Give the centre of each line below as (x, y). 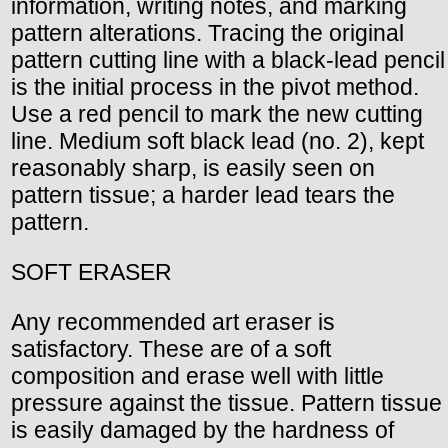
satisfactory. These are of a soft (171, 348)
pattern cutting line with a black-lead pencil (228, 59)
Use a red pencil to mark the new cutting (217, 113)
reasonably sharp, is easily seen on (193, 167)
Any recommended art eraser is (173, 321)
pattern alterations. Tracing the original (207, 32)
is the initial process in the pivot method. (215, 86)
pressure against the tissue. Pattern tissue (226, 402)
